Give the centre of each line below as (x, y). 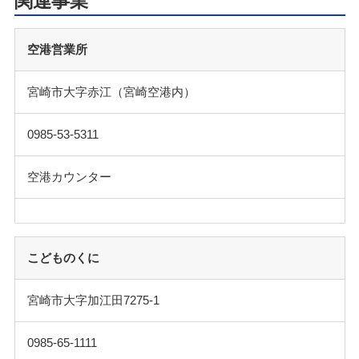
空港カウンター (69, 176)
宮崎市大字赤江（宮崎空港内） (111, 91)
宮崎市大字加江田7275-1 (93, 300)
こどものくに (63, 257)
